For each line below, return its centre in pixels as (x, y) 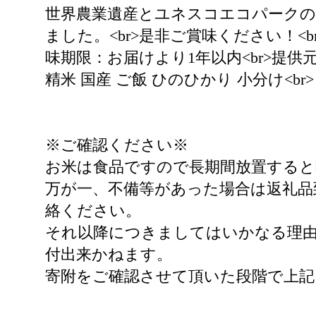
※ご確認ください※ (117, 145)
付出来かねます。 (109, 254)
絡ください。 (93, 211)
